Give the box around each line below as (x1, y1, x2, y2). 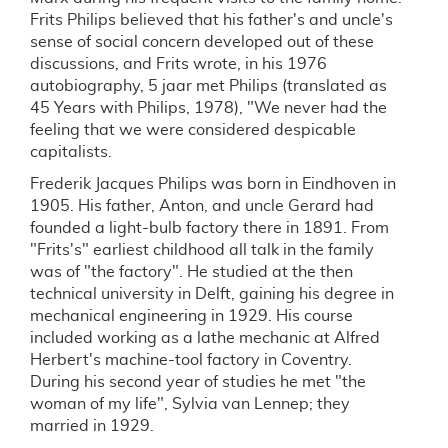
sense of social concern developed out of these (30, 34, 374, 50)
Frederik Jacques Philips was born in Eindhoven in (30, 176, 396, 192)
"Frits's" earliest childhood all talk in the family (30, 242, 374, 258)
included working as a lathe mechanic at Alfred (30, 330, 380, 346)
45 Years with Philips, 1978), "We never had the (30, 100, 387, 116)
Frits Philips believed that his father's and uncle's (30, 12, 393, 28)
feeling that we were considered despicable (30, 122, 356, 138)
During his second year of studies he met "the (30, 374, 366, 390)
